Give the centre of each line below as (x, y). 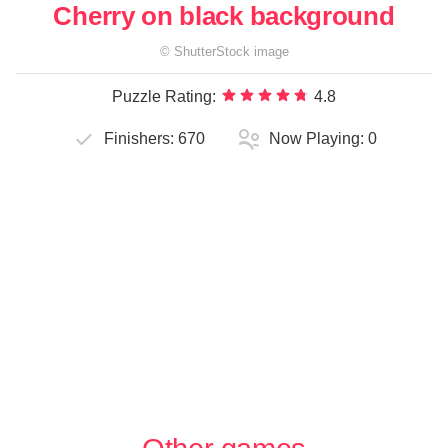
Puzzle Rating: (164, 96)
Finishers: (140, 139)
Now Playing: (318, 139)
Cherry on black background (224, 16)
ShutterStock (211, 51)
